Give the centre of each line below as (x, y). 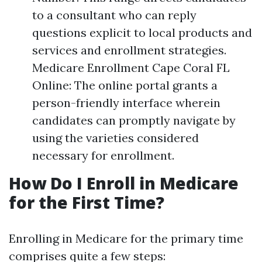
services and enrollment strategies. (129, 50)
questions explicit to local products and (142, 32)
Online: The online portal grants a (125, 85)
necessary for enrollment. (103, 155)
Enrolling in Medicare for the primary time (126, 238)
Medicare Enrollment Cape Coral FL (131, 68)
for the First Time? (87, 202)
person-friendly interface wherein (126, 103)
